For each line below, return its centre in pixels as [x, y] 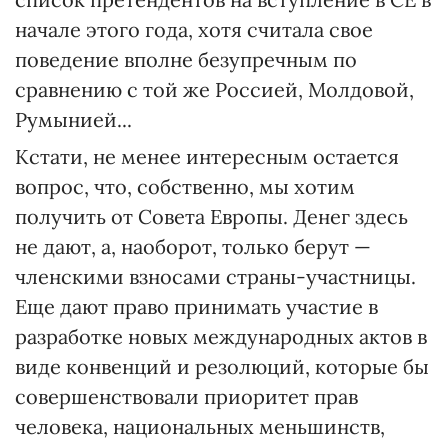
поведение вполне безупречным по [186, 59]
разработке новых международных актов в [221, 336]
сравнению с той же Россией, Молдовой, [214, 89]
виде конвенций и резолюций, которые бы [222, 366]
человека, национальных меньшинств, [200, 426]
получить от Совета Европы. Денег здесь [211, 216]
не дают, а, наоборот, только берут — [193, 246]
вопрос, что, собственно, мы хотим [185, 186]
